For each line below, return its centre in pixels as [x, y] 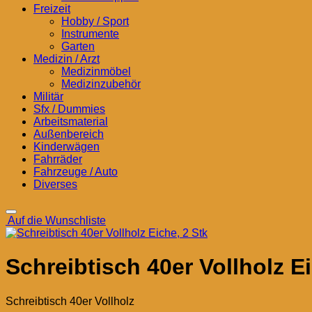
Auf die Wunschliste [57, 220]
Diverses [55, 184]
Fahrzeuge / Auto [76, 172]
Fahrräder [58, 159]
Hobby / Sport [95, 21]
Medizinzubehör [101, 84]
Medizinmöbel [96, 71]
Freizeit [52, 9]
